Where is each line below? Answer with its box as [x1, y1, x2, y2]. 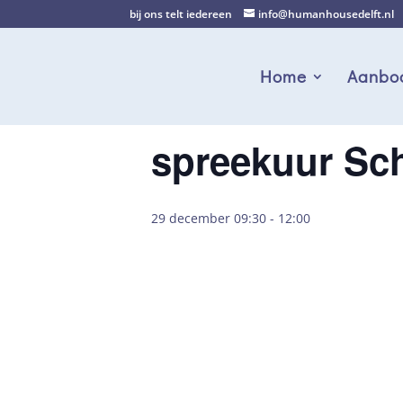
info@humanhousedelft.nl [258, 6, 395, 22]
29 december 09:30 [151, 210, 266, 227]
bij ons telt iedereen [130, 6, 233, 22]
